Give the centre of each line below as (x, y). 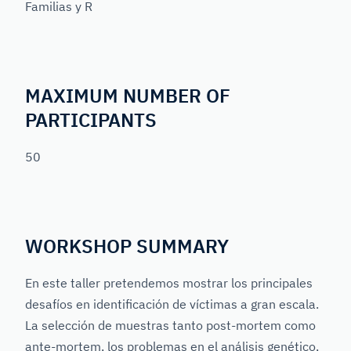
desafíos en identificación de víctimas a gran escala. (172, 304)
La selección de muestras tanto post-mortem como (170, 325)
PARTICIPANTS (91, 119)
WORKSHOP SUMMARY (127, 246)
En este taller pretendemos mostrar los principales (169, 282)
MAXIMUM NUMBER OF (128, 95)
